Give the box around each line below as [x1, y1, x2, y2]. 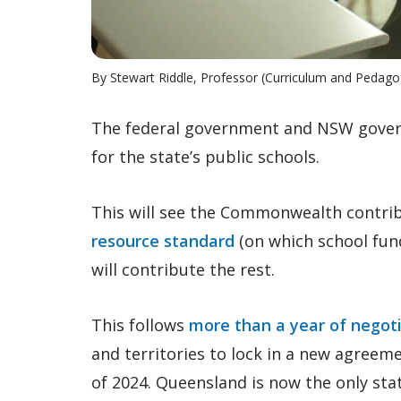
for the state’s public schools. [91, 146, 320, 167]
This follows [91, 314, 189, 336]
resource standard [91, 230, 235, 252]
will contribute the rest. [91, 259, 275, 280]
